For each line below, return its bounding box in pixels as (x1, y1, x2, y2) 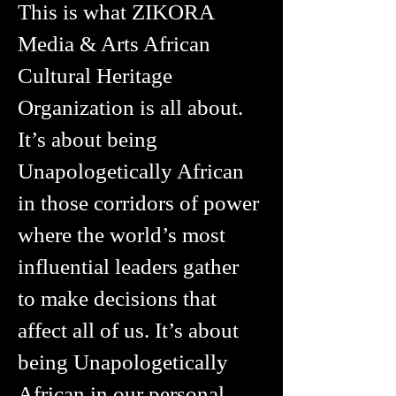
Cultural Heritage (18, 64, 172, 88)
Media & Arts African (18, 32, 210, 56)
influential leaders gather (18, 255, 239, 278)
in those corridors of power (18, 191, 259, 215)
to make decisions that (18, 286, 217, 310)
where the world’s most (18, 223, 225, 247)
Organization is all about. (18, 95, 243, 119)
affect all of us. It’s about (18, 318, 239, 342)
